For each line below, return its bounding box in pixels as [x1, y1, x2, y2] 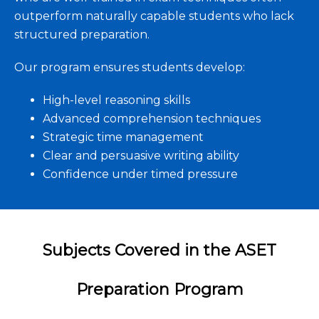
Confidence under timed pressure [43, 167, 238, 181]
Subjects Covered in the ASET [43, 240, 276, 260]
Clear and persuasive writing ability [43, 148, 239, 162]
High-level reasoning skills [43, 93, 190, 107]
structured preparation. [14, 27, 150, 41]
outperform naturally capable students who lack [14, 9, 294, 23]
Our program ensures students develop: [14, 60, 245, 74]
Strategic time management [43, 130, 204, 144]
